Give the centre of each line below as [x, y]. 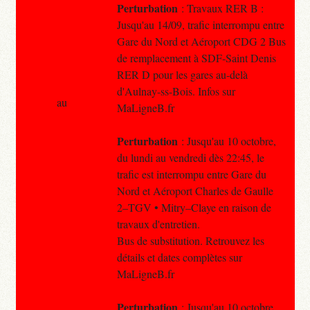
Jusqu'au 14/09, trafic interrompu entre [200, 24]
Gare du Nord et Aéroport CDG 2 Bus [201, 41]
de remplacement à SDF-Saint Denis [196, 57]
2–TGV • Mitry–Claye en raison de [194, 207]
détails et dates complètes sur [179, 257]
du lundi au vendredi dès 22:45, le [190, 157]
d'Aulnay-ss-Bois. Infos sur [176, 91]
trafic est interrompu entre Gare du [191, 174]
